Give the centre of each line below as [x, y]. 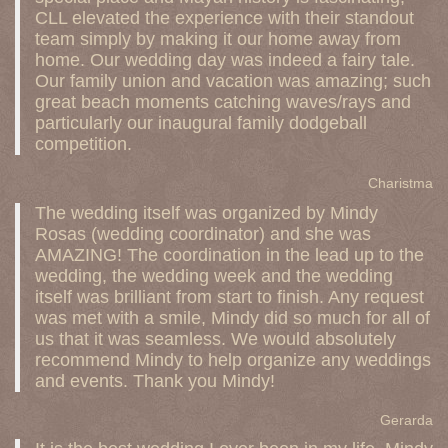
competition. [83, 144]
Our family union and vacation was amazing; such [233, 81]
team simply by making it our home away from [218, 39]
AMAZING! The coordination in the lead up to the [229, 254]
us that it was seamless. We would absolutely [215, 338]
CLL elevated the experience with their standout [224, 18]
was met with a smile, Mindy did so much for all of [232, 317]
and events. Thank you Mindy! [155, 380]
